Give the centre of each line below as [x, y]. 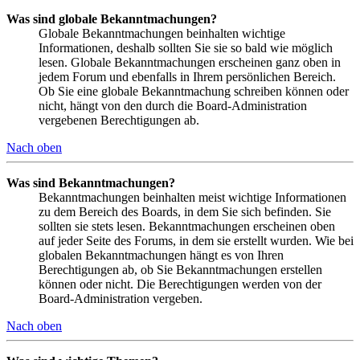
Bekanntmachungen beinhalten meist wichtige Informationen [192, 197]
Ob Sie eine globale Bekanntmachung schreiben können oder [194, 91]
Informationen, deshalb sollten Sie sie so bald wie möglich [186, 47]
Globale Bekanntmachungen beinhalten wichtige [162, 33]
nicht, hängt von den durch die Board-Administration [173, 105]
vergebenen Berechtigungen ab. [119, 120]
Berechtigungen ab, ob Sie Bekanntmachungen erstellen [180, 269]
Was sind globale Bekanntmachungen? [112, 18]
